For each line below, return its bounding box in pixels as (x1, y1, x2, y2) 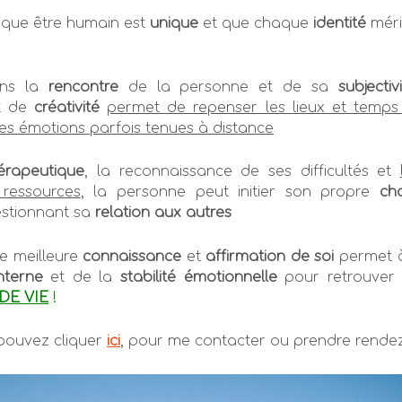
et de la (42, 268, 121, 285)
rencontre (48, 79, 118, 96)
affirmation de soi (205, 248, 335, 265)
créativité (33, 100, 108, 117)
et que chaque (198, 15, 313, 32)
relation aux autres (91, 205, 232, 222)
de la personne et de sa (118, 79, 338, 96)
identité (313, 15, 366, 32)
